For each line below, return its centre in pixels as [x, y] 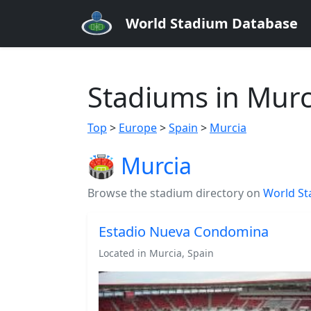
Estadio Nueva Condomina [184, 232]
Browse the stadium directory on [175, 193]
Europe [138, 128]
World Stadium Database [212, 23]
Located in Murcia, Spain [156, 253]
